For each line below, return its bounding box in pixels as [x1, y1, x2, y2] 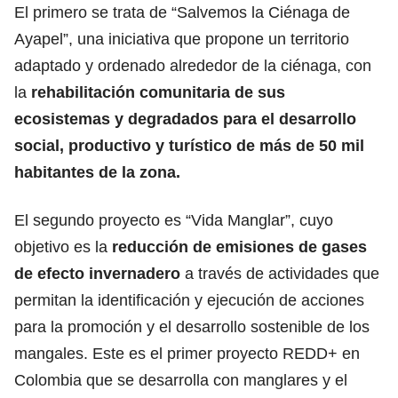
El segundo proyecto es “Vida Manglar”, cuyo [14, 211, 333, 229]
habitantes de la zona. [14, 163, 180, 181]
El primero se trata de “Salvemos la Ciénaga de [14, 3, 350, 21]
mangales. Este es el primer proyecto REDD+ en [14, 344, 360, 362]
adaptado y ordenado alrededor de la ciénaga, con [14, 56, 371, 75]
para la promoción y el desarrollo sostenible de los [14, 317, 370, 336]
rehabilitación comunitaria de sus [31, 83, 285, 101]
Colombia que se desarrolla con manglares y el [14, 370, 347, 389]
